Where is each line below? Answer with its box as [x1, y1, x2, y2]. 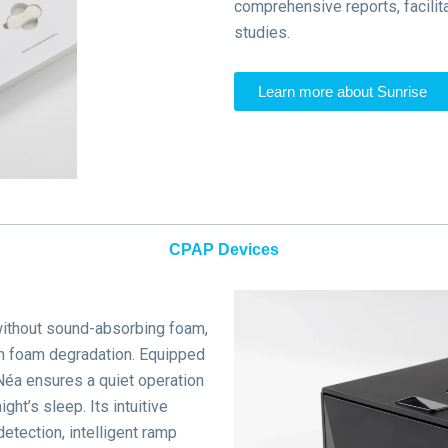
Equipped [139, 345, 205, 365]
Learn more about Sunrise [258, 82, 427, 100]
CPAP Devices [169, 241, 279, 259]
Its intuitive [90, 397, 168, 417]
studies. [234, 23, 290, 42]
